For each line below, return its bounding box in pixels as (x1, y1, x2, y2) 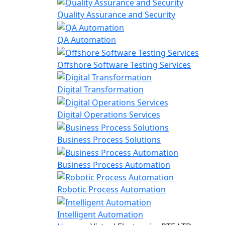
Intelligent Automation (57, 209, 143, 220)
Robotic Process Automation (57, 184, 166, 195)
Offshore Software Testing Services (57, 59, 191, 70)
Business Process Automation (57, 159, 170, 170)
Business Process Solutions (57, 134, 161, 145)
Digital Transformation (57, 84, 144, 95)
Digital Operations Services (57, 109, 160, 121)
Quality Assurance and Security (57, 9, 175, 21)
